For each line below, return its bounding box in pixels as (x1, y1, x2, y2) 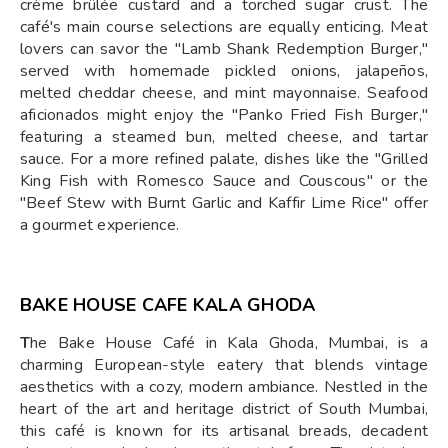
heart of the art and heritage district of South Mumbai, (20, 398, 428, 420)
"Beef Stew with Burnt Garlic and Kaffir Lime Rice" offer (20, 192, 428, 214)
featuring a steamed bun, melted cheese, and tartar (20, 126, 428, 148)
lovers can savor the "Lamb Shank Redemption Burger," (20, 38, 428, 60)
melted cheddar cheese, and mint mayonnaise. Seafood (20, 82, 428, 104)
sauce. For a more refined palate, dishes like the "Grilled (20, 148, 428, 170)
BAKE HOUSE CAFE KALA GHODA (20, 293, 316, 317)
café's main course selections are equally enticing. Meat (20, 16, 428, 38)
